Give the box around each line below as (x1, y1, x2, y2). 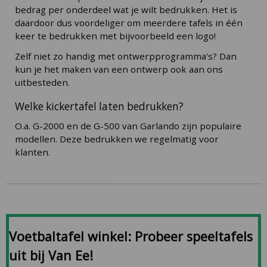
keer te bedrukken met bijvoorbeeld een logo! (15, 29, 216, 42)
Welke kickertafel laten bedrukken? (15, 100, 184, 114)
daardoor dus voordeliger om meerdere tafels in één (15, 16, 243, 29)
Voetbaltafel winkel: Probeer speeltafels (9, 228, 253, 246)
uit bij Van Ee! (9, 247, 93, 265)
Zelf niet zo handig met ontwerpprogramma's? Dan (15, 49, 237, 62)
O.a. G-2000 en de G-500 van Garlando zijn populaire (15, 119, 241, 132)
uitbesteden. (15, 76, 70, 88)
